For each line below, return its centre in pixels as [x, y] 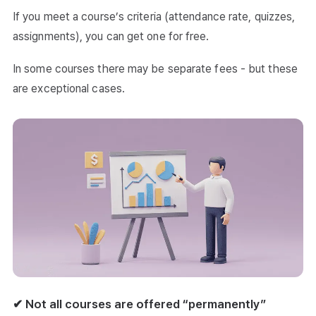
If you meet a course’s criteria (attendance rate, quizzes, [154, 17]
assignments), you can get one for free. [111, 37]
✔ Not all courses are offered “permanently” [139, 304]
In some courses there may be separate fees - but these [155, 69]
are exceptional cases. [69, 89]
